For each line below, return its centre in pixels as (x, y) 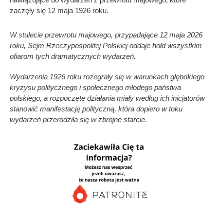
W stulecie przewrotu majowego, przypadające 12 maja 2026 (106, 35)
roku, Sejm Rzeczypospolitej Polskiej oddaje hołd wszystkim (106, 46)
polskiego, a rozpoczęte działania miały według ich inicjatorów (107, 98)
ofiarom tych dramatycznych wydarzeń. (73, 56)
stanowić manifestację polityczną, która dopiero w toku (96, 109)
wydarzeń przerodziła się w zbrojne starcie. (78, 120)
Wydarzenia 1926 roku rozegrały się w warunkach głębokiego (107, 77)
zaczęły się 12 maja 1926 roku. (59, 11)
